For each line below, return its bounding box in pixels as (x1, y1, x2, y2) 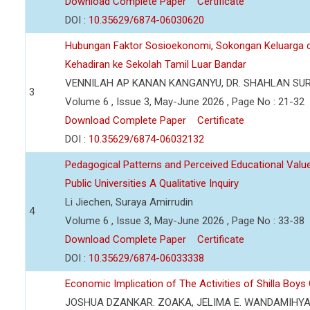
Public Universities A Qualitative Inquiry (65, 177, 239, 190)
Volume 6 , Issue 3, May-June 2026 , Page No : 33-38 (65, 215, 304, 227)
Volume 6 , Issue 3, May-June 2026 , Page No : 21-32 (65, 95, 304, 108)
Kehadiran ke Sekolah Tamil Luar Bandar (65, 58, 246, 71)
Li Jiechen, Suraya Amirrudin (65, 196, 193, 208)
